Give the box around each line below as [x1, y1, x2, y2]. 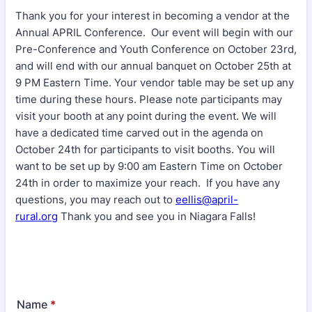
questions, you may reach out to [15, 193, 175, 206]
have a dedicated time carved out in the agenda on [15, 126, 263, 139]
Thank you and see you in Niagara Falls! [58, 210, 258, 223]
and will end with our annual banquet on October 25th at [15, 59, 291, 72]
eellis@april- [175, 193, 238, 206]
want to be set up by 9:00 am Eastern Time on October [15, 159, 283, 173]
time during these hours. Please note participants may [15, 93, 282, 106]
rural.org [15, 210, 58, 223]
